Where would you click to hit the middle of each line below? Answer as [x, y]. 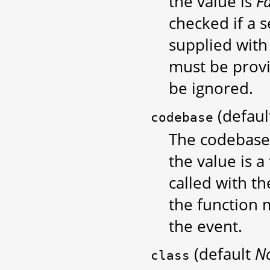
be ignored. [211, 88]
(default [222, 254]
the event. [206, 226]
